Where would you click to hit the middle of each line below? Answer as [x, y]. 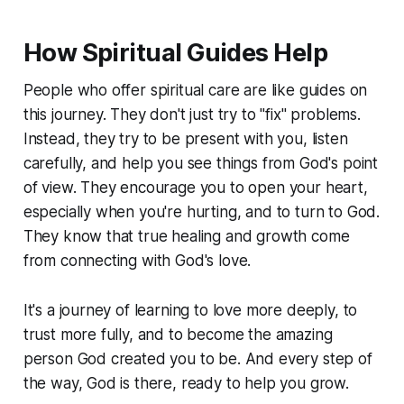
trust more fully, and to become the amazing [178, 335]
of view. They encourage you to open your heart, [195, 188]
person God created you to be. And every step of [197, 359]
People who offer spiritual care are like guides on [195, 91]
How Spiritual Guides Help [175, 53]
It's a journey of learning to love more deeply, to [190, 311]
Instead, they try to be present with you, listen [185, 139]
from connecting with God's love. [137, 261]
